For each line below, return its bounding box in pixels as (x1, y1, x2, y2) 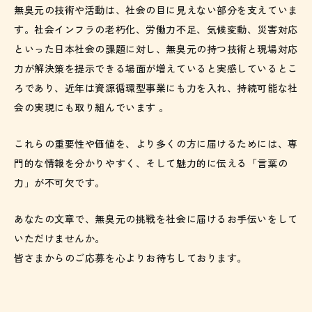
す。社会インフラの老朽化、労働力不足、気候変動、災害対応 (14, 22, 298, 37)
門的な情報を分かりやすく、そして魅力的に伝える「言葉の (14, 156, 288, 171)
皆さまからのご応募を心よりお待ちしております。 (14, 251, 247, 265)
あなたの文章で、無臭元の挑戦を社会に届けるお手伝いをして (14, 212, 298, 226)
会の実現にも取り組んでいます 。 (14, 100, 169, 115)
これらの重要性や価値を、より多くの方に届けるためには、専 (14, 136, 298, 151)
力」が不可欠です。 (14, 175, 106, 190)
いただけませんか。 (14, 231, 106, 246)
